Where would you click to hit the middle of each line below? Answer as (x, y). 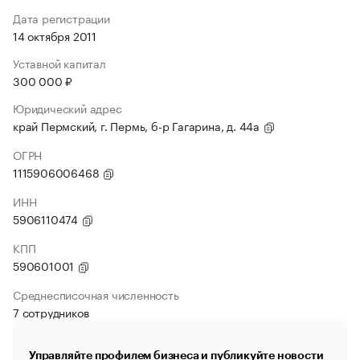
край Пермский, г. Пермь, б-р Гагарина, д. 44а (138, 125)
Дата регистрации (61, 18)
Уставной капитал (59, 63)
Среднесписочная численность (96, 294)
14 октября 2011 (55, 35)
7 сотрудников (51, 312)
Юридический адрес (67, 108)
